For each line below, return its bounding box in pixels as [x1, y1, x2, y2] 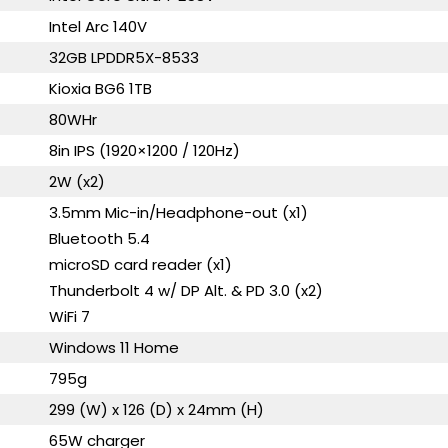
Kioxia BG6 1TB [49, 78, 153, 99]
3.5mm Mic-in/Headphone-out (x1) [49, 202, 309, 223]
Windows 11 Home [49, 337, 180, 358]
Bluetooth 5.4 [49, 228, 151, 249]
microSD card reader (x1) [49, 254, 233, 275]
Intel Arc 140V [49, 16, 148, 37]
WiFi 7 [49, 306, 91, 327]
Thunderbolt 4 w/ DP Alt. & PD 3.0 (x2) [49, 280, 324, 301]
